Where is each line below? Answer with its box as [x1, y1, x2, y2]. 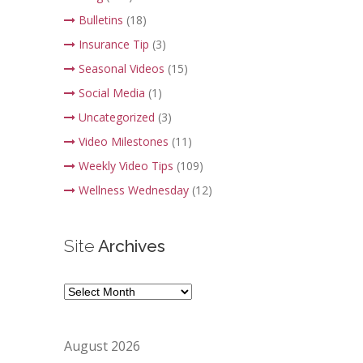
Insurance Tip [79, 36, 149, 53]
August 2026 [64, 337, 140, 356]
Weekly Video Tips [79, 158, 173, 174]
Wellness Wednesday [79, 182, 189, 199]
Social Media [79, 85, 145, 101]
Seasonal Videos [79, 61, 164, 77]
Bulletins [79, 12, 123, 28]
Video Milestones [79, 134, 169, 150]
